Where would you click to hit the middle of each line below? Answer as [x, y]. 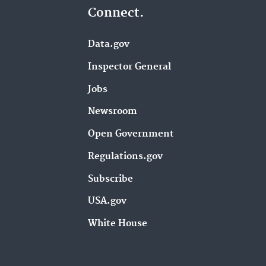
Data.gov [109, 45]
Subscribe [111, 179]
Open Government [131, 134]
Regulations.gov [126, 156]
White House [118, 224]
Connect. [116, 13]
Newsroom [113, 112]
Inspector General [130, 66]
